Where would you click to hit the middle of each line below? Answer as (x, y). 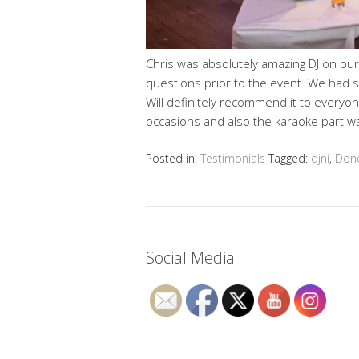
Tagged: (290, 159)
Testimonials (233, 159)
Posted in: (173, 159)
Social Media (190, 258)
